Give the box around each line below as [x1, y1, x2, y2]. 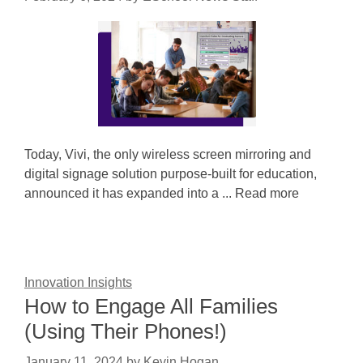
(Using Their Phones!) [24, 319, 227, 344]
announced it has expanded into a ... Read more [24, 186, 299, 200]
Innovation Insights [24, 275, 132, 289]
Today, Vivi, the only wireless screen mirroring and [24, 147, 311, 161]
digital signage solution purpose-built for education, [24, 167, 317, 181]
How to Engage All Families [24, 294, 278, 318]
